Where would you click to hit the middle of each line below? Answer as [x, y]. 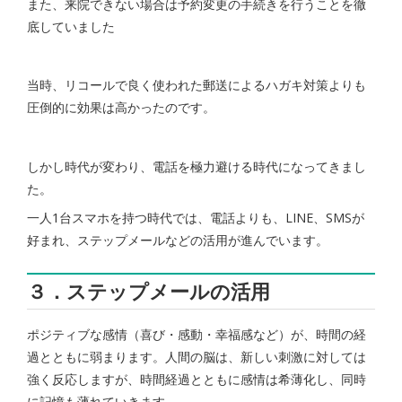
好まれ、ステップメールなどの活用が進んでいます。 [178, 240]
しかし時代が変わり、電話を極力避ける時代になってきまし [197, 166]
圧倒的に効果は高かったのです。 [121, 108]
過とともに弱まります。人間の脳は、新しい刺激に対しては [197, 357]
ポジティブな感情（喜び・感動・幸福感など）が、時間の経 [197, 335]
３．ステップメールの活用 [149, 291]
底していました [71, 26]
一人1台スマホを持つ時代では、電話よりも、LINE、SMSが [196, 218]
